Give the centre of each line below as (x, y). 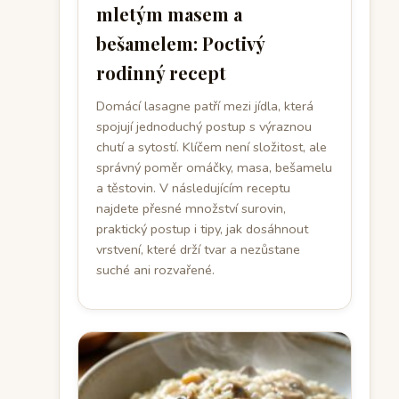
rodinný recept (161, 73)
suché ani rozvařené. (155, 270)
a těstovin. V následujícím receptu (193, 188)
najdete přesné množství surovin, (191, 208)
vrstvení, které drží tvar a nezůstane (198, 249)
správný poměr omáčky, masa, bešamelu (214, 167)
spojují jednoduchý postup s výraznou (204, 126)
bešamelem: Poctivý (180, 43)
